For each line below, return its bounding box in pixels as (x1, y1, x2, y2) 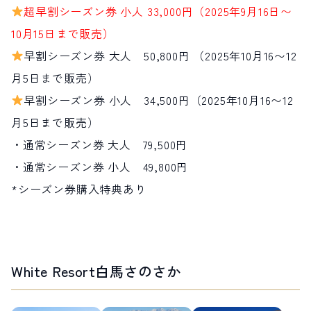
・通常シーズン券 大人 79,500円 (11, 135, 188, 153)
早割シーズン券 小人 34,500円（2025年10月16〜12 (24, 91, 294, 108)
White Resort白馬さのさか (11, 260, 180, 281)
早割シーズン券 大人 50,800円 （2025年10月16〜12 (24, 47, 297, 64)
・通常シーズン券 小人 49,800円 (11, 158, 189, 175)
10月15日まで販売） (11, 24, 115, 42)
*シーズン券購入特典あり (11, 180, 146, 197)
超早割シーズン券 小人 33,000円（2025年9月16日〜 (24, 2, 293, 19)
